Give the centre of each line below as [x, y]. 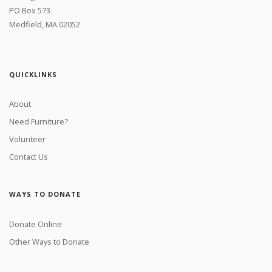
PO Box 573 [30, 10]
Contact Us [29, 157]
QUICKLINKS [33, 74]
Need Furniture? [39, 122]
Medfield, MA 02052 [45, 24]
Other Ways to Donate [49, 242]
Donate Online [36, 224]
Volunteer [27, 139]
